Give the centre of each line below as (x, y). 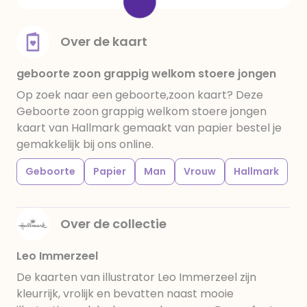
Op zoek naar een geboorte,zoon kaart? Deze (140, 95)
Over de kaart (104, 41)
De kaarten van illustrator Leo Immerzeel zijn (136, 277)
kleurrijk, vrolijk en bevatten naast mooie (125, 294)
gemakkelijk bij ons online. (85, 144)
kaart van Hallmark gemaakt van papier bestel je (149, 128)
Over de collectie (113, 224)
